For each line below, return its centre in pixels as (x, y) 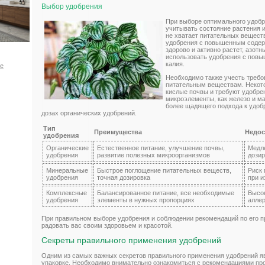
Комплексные (67, 193)
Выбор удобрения (72, 7)
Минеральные (67, 171)
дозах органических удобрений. (89, 113)
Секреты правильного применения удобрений (131, 240)
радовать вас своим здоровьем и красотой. (107, 226)
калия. (175, 64)
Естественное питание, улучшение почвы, (161, 148)
